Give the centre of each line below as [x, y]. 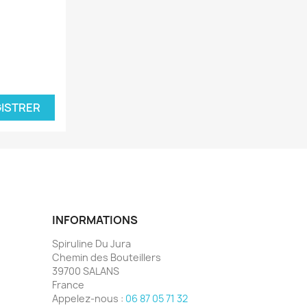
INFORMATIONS [95, 220]
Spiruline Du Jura [91, 244]
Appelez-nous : [89, 299]
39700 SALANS [86, 271]
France [68, 285]
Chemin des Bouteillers [107, 258]
